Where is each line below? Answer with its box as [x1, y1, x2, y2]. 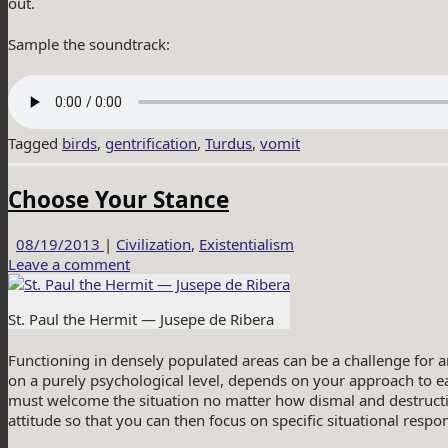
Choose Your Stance [8, 184, 229, 216]
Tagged [8, 132, 62, 153]
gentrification [105, 132, 197, 153]
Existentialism [199, 234, 294, 255]
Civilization [116, 234, 191, 255]
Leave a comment [8, 254, 130, 275]
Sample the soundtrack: [8, 33, 170, 54]
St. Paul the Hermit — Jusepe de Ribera [8, 309, 274, 330]
